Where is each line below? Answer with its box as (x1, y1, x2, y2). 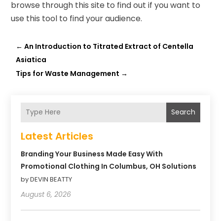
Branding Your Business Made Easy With (21, 148, 163, 159)
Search (171, 107, 195, 117)
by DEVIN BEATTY (21, 174, 73, 184)
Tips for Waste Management (16, 68, 120, 78)
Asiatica (16, 54, 47, 65)
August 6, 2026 (21, 189, 72, 199)
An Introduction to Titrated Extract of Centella (24, 41, 194, 51)
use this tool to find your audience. (11, 12, 143, 24)
